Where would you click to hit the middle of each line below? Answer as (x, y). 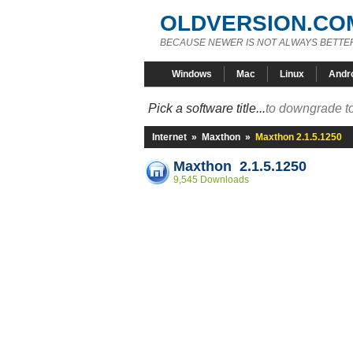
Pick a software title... (207, 108)
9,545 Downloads (211, 180)
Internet (169, 137)
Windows (192, 74)
